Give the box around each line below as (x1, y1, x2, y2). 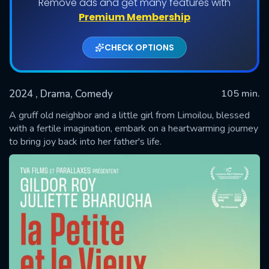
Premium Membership (79, 10, 190, 24)
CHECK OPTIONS (104, 41, 174, 53)
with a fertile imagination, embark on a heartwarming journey (9, 121, 258, 135)
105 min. (221, 86, 260, 100)
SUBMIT (117, 136, 152, 150)
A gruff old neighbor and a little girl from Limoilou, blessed (9, 108, 250, 122)
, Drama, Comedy (35, 86, 113, 101)
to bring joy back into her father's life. (9, 134, 162, 148)
